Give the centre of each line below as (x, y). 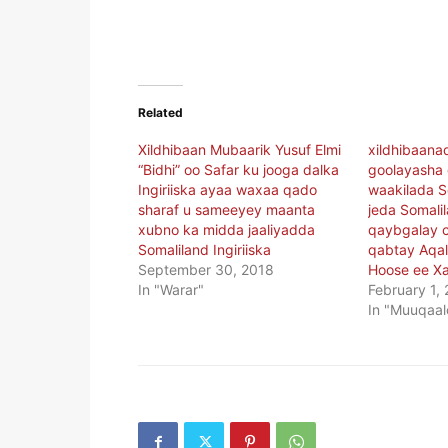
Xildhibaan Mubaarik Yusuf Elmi (239, 149)
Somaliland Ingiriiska (204, 249)
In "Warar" (171, 289)
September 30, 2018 (206, 269)
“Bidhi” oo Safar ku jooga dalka (238, 169)
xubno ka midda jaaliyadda (226, 229)
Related (160, 112)
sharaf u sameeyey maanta (226, 209)
